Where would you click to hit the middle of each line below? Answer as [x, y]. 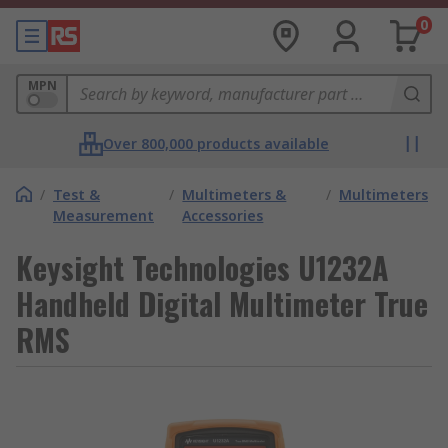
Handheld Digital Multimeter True [222, 303]
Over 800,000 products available [216, 143]
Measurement [103, 215]
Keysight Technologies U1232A [202, 267]
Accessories [223, 215]
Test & [76, 194]
